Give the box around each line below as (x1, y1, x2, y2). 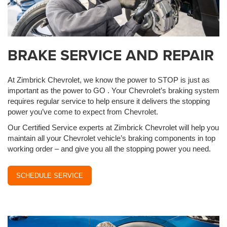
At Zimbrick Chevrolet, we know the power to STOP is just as (8, 75, 210, 84)
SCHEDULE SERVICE (16, 172, 83, 179)
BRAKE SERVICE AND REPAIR (8, 44, 214, 66)
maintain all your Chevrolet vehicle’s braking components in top (8, 134, 215, 142)
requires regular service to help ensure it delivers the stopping (8, 97, 210, 105)
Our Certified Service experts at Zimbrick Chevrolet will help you (8, 123, 219, 132)
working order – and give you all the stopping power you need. (8, 144, 211, 153)
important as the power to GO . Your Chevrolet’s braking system (8, 86, 219, 95)
